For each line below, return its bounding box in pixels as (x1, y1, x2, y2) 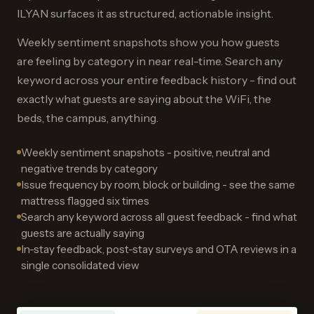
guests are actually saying (21, 226, 144, 240)
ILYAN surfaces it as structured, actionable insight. (17, 6, 273, 21)
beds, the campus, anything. (17, 111, 158, 125)
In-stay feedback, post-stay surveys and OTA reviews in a (21, 243, 296, 257)
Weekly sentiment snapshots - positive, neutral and (21, 146, 270, 160)
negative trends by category (21, 162, 158, 176)
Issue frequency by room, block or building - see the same (21, 178, 295, 192)
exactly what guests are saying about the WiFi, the (17, 92, 271, 107)
